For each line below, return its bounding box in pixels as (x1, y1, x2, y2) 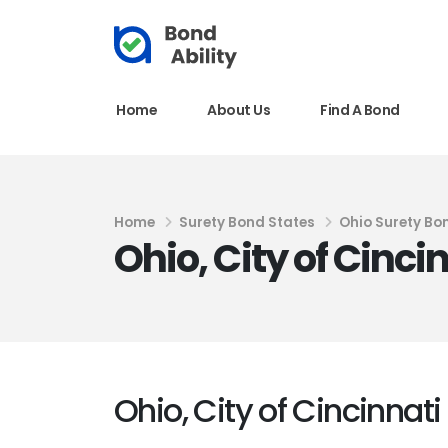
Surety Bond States (179, 213, 315, 232)
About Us (207, 99, 270, 120)
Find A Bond (320, 99, 400, 120)
